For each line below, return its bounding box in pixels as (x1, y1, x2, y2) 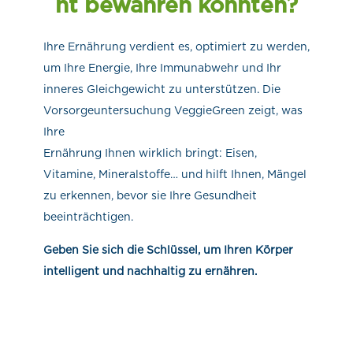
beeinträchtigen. (43, 211, 133, 223)
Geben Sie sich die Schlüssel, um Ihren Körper (43, 244, 293, 256)
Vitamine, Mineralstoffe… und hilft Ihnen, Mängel (43, 169, 307, 180)
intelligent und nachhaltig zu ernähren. (43, 266, 257, 277)
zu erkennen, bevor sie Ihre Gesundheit (43, 190, 257, 202)
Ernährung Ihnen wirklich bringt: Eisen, (43, 147, 257, 159)
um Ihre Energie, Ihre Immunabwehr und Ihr (43, 62, 281, 74)
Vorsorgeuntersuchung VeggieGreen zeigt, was (43, 105, 303, 117)
